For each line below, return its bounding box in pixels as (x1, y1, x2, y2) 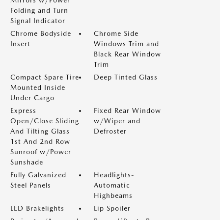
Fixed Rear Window (94, 107, 161, 114)
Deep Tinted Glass (94, 73, 158, 81)
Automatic (94, 181, 130, 189)
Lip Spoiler (94, 204, 131, 212)
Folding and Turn (10, 6, 68, 14)
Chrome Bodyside (10, 29, 71, 37)
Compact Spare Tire (10, 73, 79, 81)
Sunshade (10, 158, 43, 166)
